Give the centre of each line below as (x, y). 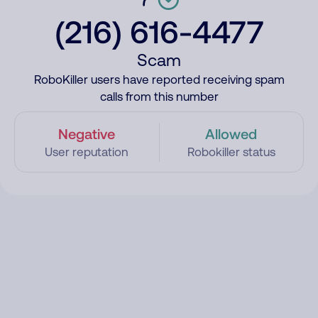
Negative (87, 133)
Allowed (231, 133)
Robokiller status (231, 152)
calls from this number (159, 97)
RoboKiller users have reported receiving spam (159, 79)
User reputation (87, 152)
